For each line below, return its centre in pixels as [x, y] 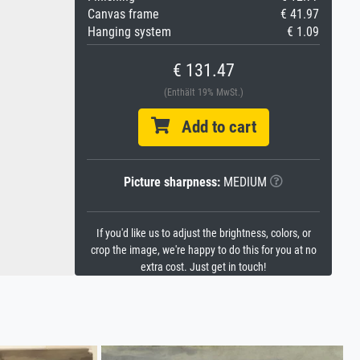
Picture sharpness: [172, 182]
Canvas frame [123, 14]
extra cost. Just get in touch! [203, 267]
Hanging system [129, 32]
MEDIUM [243, 182]
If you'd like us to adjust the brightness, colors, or [203, 233]
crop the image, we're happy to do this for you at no [203, 250]
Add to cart [213, 127]
